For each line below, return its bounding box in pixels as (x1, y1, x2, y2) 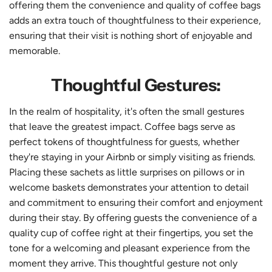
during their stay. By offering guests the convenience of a (9, 211, 257, 223)
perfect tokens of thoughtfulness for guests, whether (9, 135, 239, 148)
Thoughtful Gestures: (50, 74, 222, 95)
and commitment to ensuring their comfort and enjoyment (9, 196, 263, 208)
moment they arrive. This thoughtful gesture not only (9, 257, 237, 269)
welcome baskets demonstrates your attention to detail (9, 181, 249, 193)
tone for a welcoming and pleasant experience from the (9, 242, 250, 254)
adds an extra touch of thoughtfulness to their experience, (9, 14, 261, 26)
